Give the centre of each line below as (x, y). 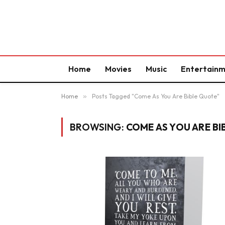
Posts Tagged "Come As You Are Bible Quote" (156, 96)
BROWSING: (98, 127)
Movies (118, 69)
